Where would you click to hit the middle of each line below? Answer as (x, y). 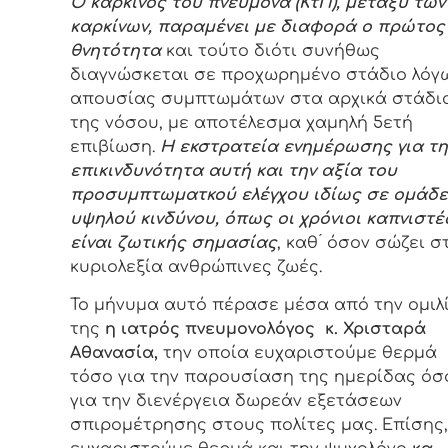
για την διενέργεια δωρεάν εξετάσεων (236, 401)
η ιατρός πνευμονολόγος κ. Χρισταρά (265, 329)
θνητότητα (115, 50)
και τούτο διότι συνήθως (270, 50)
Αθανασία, (114, 353)
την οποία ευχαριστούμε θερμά (297, 353)
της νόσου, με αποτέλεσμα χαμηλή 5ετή (241, 122)
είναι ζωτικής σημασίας (173, 242)
